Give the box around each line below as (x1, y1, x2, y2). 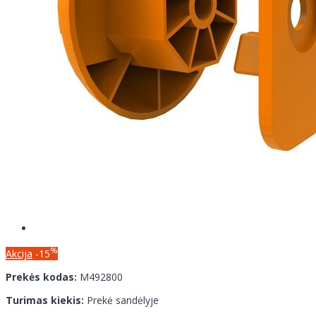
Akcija (6, 246, 32, 260)
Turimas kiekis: (6, 293, 84, 307)
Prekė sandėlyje (87, 293, 159, 307)
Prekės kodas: (6, 269, 77, 284)
